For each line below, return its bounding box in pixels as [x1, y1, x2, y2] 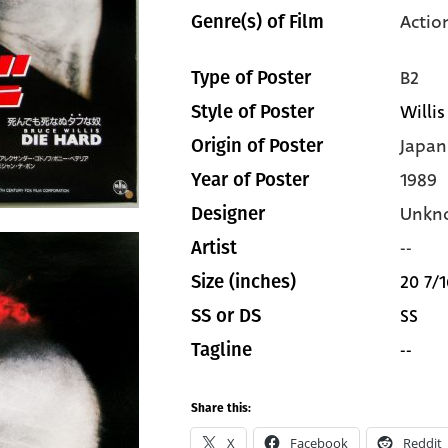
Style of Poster [191, 101, 314, 123]
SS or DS [191, 305, 261, 327]
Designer [191, 203, 265, 225]
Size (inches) [191, 271, 296, 293]
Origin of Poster [191, 135, 323, 157]
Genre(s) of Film [191, 11, 324, 33]
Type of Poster [191, 67, 311, 89]
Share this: [191, 403, 251, 415]
